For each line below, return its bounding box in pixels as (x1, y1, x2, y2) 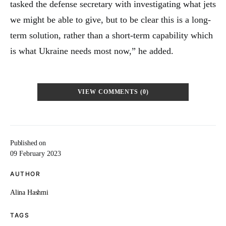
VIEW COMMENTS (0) (77, 89, 149, 95)
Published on (10, 139, 46, 147)
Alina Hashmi (10, 189, 48, 196)
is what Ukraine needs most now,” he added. (10, 46, 174, 56)
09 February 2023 (10, 150, 61, 157)
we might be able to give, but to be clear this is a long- (10, 15, 211, 25)
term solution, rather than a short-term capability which (10, 30, 213, 40)
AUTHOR (10, 170, 40, 178)
